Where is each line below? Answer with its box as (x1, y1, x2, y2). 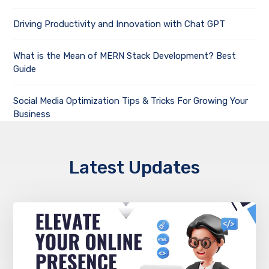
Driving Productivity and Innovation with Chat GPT (13, 19, 226, 30)
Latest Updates (69, 157, 200, 179)
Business (13, 109, 51, 120)
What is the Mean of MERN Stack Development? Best (13, 50, 237, 62)
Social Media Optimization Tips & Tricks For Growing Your (13, 95, 249, 107)
